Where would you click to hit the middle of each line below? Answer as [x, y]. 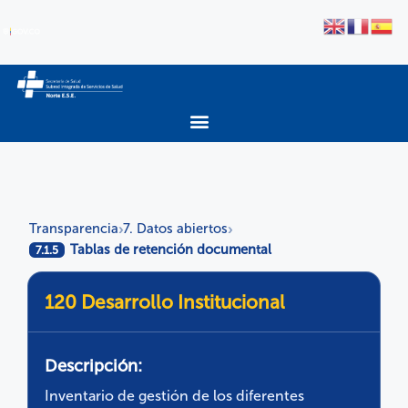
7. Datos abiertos [175, 229]
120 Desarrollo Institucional [165, 302]
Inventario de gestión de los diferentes [174, 396]
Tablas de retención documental [169, 250]
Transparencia [74, 229]
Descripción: [93, 367]
